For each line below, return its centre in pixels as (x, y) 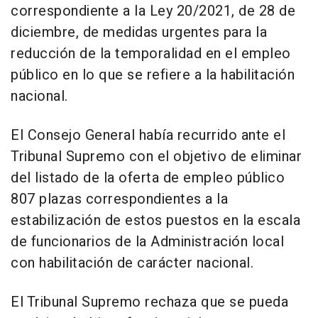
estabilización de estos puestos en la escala (155, 220)
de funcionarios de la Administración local (147, 241)
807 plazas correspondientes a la (119, 199)
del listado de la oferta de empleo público (148, 177)
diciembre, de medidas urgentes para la (139, 32)
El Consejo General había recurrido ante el (148, 135)
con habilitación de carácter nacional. (132, 263)
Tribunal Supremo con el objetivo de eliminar (156, 156)
